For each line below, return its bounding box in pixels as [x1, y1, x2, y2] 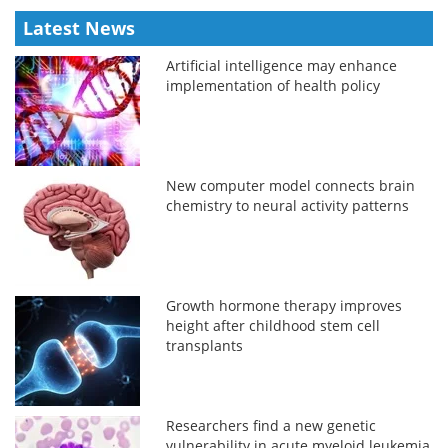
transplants [166, 335, 244, 355]
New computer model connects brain [166, 175, 416, 195]
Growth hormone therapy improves [166, 295, 403, 315]
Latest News [23, 15, 135, 40]
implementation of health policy [166, 75, 381, 95]
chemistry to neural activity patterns [166, 195, 410, 215]
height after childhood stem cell [166, 315, 381, 335]
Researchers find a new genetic [166, 415, 377, 435]
